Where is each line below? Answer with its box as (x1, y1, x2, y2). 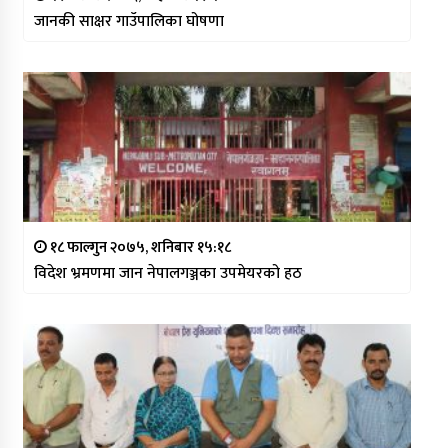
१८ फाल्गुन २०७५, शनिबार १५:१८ (46, 234, 231, 260)
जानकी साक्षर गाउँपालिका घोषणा (33, 7, 224, 35)
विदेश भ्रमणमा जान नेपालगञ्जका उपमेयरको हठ (33, 259, 302, 287)
